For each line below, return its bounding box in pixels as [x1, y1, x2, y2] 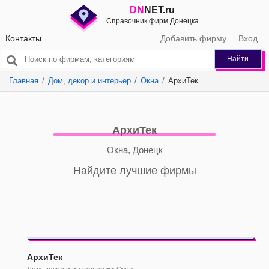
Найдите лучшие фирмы [73, 165, 196, 177]
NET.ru [144, 5, 175, 15]
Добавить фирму [160, 34, 226, 43]
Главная [9, 76, 38, 85]
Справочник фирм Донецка [106, 17, 199, 25]
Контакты [5, 34, 41, 43]
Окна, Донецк [106, 145, 163, 155]
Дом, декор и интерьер [48, 76, 131, 85]
